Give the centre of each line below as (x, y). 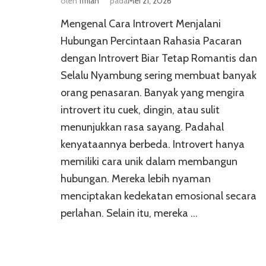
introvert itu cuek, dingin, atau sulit (140, 110)
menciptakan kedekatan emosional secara (159, 196)
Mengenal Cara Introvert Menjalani (141, 24)
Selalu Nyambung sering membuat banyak (159, 76)
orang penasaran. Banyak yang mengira (153, 93)
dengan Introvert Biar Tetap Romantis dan (159, 58)
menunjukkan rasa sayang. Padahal (142, 127)
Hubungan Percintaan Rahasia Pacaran (151, 41)
